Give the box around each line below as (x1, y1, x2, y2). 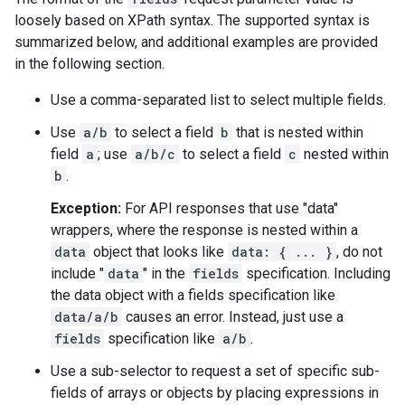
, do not (336, 243, 382, 260)
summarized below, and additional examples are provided (14, 33, 378, 51)
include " (51, 265, 104, 282)
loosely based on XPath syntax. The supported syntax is (14, 12, 370, 29)
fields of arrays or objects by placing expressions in (51, 384, 379, 401)
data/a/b (54, 308, 118, 325)
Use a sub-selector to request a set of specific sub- (51, 363, 380, 380)
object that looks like (89, 243, 228, 260)
